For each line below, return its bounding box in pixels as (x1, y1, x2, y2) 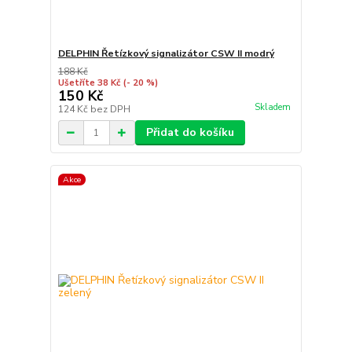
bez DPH (90, 103, 130, 116)
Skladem (254, 101, 291, 114)
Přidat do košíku (145, 125, 234, 141)
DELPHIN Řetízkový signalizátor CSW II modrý (57, 47, 274, 60)
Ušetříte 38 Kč (57, 77, 120, 90)
